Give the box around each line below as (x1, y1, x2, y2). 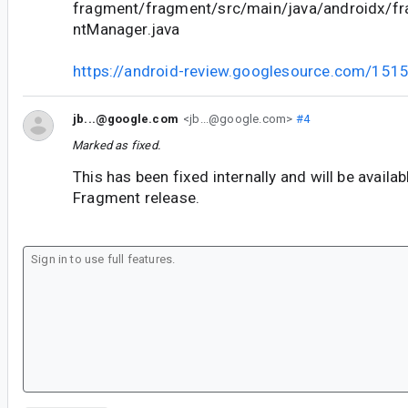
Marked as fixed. (72, 138, 160, 153)
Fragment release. (73, 189, 200, 208)
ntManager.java (73, 20, 180, 39)
